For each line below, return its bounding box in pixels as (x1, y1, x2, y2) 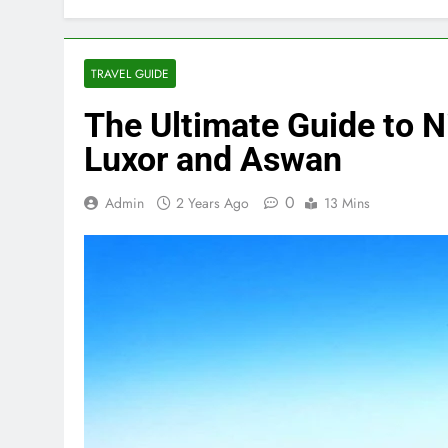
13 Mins (324, 193, 370, 213)
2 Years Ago (176, 193, 249, 213)
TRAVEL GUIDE (91, 65, 169, 82)
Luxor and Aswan (84, 139, 342, 179)
